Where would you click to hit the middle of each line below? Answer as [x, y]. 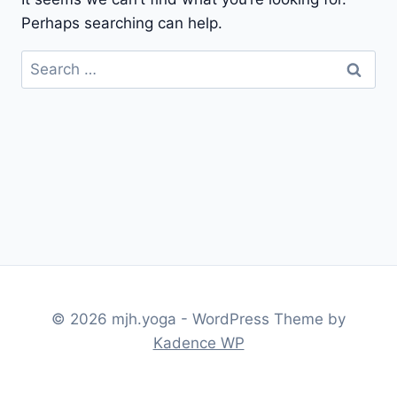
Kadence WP [198, 343]
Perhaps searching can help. [122, 23]
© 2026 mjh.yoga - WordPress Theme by [198, 319]
